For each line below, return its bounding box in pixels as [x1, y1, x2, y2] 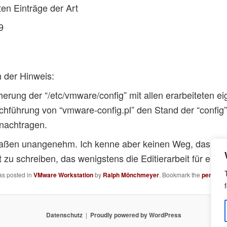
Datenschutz [46, 210, 83, 219]
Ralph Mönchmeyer [102, 170, 159, 180]
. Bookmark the [159, 170, 202, 179]
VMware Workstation [33, 170, 93, 180]
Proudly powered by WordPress [90, 210, 181, 219]
